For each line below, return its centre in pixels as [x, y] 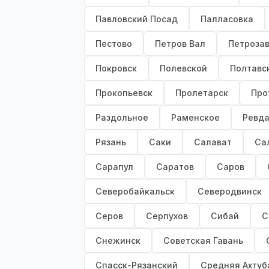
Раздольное [122, 118]
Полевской [183, 68]
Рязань [111, 142]
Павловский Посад [137, 19]
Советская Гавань [203, 241]
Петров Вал [180, 44]
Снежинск [118, 241]
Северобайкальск [135, 192]
